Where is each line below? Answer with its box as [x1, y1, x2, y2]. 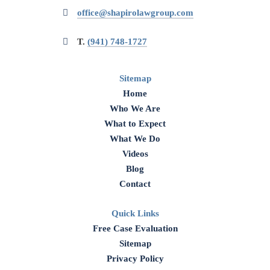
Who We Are [110, 103, 160, 113]
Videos [122, 148, 148, 159]
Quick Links [111, 208, 159, 218]
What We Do [110, 133, 160, 143]
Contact [119, 178, 151, 189]
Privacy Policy [106, 253, 164, 263]
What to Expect [104, 118, 166, 128]
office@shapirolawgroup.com [77, 8, 193, 18]
